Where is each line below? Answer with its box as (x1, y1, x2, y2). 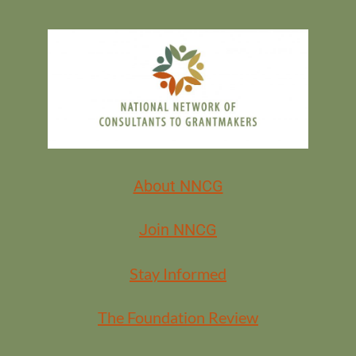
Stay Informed (130, 264, 226, 284)
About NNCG (133, 176, 223, 196)
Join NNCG (139, 220, 217, 240)
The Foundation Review (98, 308, 258, 327)
